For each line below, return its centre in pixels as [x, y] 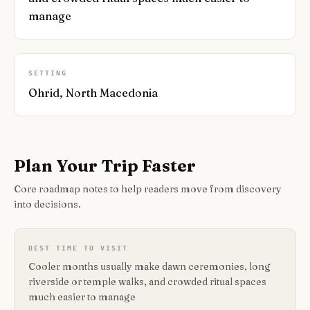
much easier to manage [82, 297]
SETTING [48, 73]
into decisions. [47, 204]
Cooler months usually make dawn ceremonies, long [149, 266]
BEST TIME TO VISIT [78, 248]
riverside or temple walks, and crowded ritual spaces [147, 282]
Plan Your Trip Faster [105, 166]
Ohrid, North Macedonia [93, 93]
